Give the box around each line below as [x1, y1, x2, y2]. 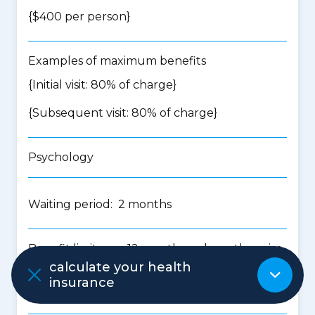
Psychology [28, 150, 94, 164]
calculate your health [49, 259, 191, 275]
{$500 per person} [28, 283, 129, 296]
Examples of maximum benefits [28, 54, 206, 67]
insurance [49, 275, 115, 290]
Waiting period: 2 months [28, 198, 172, 211]
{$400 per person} [28, 10, 130, 23]
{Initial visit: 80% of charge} [28, 78, 176, 91]
